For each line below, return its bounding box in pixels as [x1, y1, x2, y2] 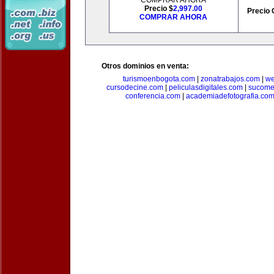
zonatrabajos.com [201, 75, 260, 83]
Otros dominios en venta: [102, 62, 189, 70]
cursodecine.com [106, 83, 163, 92]
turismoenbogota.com [123, 75, 195, 83]
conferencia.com [125, 92, 180, 100]
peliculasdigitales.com [169, 83, 243, 92]
